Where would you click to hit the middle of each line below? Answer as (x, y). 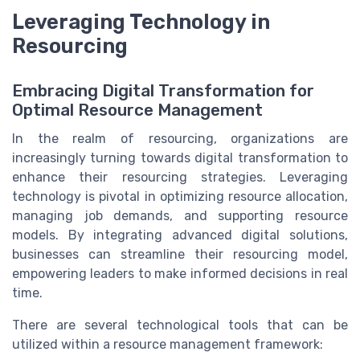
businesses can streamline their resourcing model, (180, 254)
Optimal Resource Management (137, 110)
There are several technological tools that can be (180, 325)
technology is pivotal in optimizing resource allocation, (180, 196)
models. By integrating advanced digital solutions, (180, 235)
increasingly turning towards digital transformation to (180, 157)
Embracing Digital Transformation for (163, 90)
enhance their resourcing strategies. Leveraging (180, 177)
